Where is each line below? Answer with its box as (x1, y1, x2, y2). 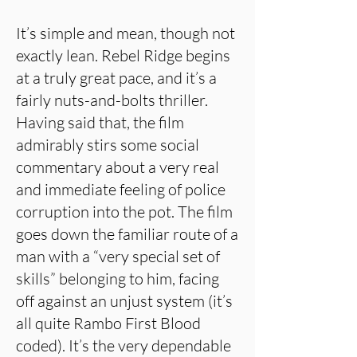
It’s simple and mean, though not (16, 23, 235, 43)
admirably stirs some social (16, 135, 199, 155)
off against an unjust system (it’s (16, 291, 233, 311)
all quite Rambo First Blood (16, 313, 201, 333)
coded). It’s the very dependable (16, 335, 231, 355)
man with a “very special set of (16, 246, 220, 266)
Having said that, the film (16, 112, 184, 132)
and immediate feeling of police (16, 179, 226, 199)
